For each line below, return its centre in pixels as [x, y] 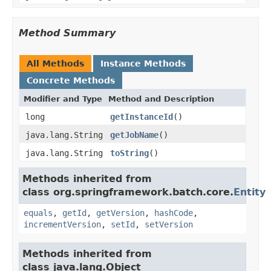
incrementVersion [62, 224]
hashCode [174, 213]
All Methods [55, 63]
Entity [250, 192]
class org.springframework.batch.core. [128, 192]
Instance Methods [143, 63]
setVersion [169, 224]
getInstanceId [142, 116]
